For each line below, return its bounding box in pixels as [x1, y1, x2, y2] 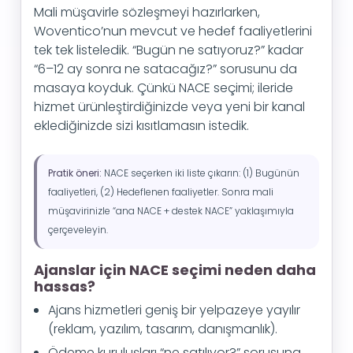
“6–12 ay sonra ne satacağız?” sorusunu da [34, 60, 297, 78]
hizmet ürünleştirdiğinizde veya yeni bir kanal [34, 98, 305, 116]
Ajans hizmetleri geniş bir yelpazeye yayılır [48, 301, 300, 319]
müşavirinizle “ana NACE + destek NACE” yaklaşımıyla [48, 204, 294, 217]
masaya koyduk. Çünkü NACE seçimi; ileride [34, 79, 293, 97]
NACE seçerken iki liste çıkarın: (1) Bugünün [102, 166, 299, 180]
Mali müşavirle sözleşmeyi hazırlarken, [34, 3, 260, 21]
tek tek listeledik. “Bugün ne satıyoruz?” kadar [34, 41, 303, 59]
